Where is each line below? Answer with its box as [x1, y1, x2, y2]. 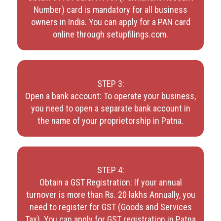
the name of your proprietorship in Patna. [37, 115, 184, 126]
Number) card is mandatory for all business [34, 4, 187, 15]
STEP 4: [97, 164, 124, 175]
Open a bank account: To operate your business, [25, 90, 196, 101]
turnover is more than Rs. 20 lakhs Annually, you [26, 189, 195, 200]
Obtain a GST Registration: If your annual [39, 177, 182, 187]
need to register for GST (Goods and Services [29, 201, 192, 212]
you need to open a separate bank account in [31, 103, 190, 113]
